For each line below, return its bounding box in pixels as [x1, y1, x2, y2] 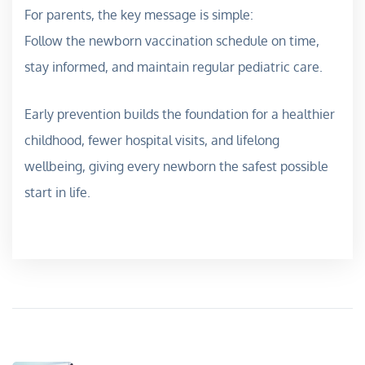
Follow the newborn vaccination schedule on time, [24, 32, 319, 49]
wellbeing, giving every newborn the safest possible [24, 157, 328, 174]
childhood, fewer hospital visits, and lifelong [24, 131, 279, 148]
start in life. [24, 183, 90, 200]
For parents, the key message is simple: [24, 6, 253, 23]
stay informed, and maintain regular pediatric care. [24, 58, 323, 75]
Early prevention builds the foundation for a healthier [24, 105, 335, 122]
